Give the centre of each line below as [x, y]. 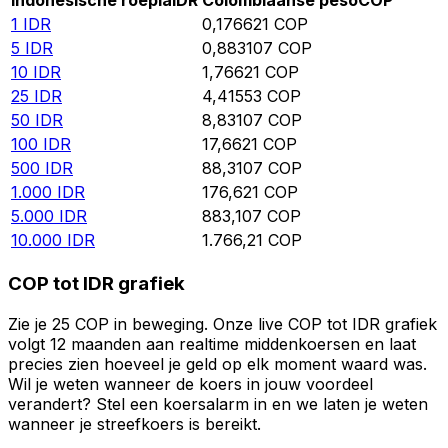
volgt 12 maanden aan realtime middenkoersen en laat [212, 343]
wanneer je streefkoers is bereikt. [134, 423]
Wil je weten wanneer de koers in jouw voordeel [190, 383]
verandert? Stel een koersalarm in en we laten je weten [218, 403]
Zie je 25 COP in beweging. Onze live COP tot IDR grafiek [222, 323]
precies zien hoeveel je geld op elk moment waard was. [217, 363]
